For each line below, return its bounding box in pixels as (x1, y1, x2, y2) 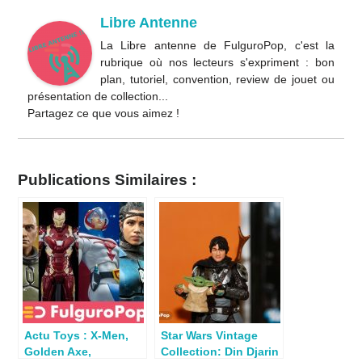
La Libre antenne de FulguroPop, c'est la (99, 38, 335, 52)
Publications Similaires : (17, 170, 196, 188)
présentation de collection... (27, 89, 168, 103)
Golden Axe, (23, 344, 91, 358)
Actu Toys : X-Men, (23, 328, 128, 342)
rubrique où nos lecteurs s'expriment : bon (99, 55, 335, 69)
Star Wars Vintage (160, 328, 258, 342)
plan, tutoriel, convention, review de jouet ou (99, 72, 335, 86)
